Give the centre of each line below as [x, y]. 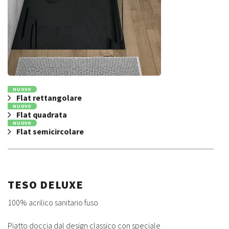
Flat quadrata [42, 115]
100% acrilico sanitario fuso [53, 202]
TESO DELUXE [45, 184]
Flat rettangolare [49, 98]
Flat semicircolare [50, 132]
